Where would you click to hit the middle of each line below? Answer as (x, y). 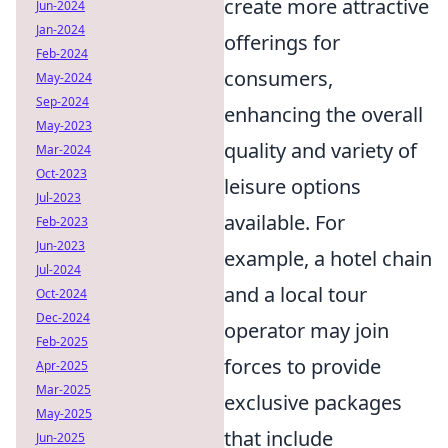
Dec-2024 (63, 317)
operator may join (306, 330)
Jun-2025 (60, 437)
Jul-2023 (58, 197)
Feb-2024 (62, 53)
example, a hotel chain (328, 258)
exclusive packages (313, 402)
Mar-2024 (63, 149)
